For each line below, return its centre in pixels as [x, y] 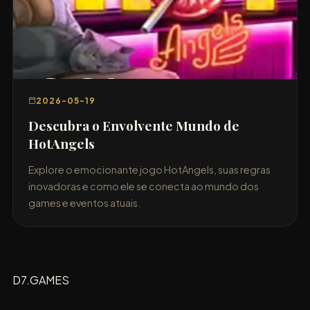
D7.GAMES [40, 280]
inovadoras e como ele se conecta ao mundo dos [144, 186]
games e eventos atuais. [85, 202]
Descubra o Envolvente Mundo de [134, 126]
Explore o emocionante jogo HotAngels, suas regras [150, 169]
